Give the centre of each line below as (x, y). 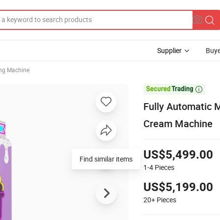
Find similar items (106, 159)
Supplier (169, 50)
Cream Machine (178, 123)
